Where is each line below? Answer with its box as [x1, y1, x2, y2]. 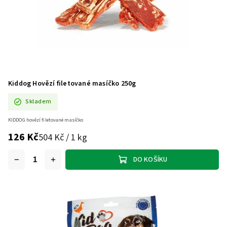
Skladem [25, 97, 52, 106]
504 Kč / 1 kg [39, 130, 87, 144]
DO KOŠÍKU [133, 154, 168, 165]
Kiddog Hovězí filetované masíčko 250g [8, 78, 136, 89]
